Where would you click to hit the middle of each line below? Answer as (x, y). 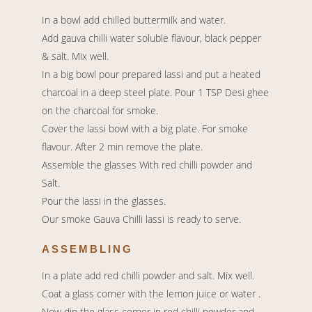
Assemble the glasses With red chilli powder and (147, 165)
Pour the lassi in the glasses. (104, 201)
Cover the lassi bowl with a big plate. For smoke (145, 129)
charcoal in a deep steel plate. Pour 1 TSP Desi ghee (155, 93)
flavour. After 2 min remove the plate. (122, 147)
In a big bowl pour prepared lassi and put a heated (151, 75)
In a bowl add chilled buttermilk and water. (134, 20)
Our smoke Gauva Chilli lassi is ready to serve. (141, 219)
